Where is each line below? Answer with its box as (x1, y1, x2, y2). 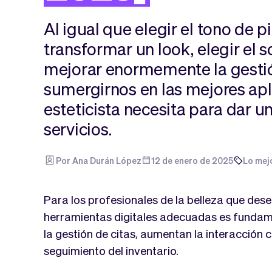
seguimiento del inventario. (44, 243, 178, 257)
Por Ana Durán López (56, 154, 141, 166)
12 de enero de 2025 (151, 154, 233, 166)
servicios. (44, 118, 113, 140)
